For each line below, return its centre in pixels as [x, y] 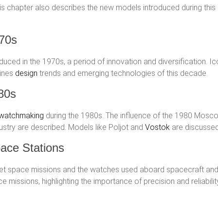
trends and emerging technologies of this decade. [123, 73]
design [26, 73]
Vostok [157, 127]
